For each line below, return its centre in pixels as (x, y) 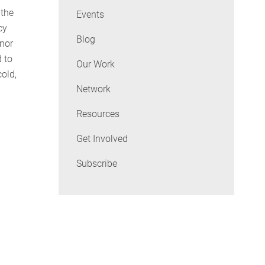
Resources (98, 114)
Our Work (95, 64)
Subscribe (96, 164)
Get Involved (102, 139)
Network (93, 89)
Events (90, 15)
